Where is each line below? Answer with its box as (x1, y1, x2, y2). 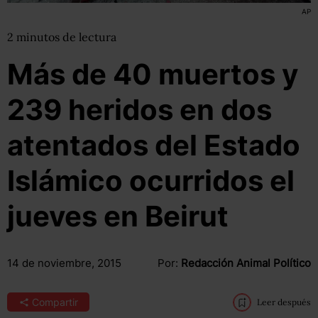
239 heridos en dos (7, 92, 272, 127)
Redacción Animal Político (180, 256, 311, 270)
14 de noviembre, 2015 (7, 256, 121, 270)
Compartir (31, 296, 78, 308)
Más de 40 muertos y (7, 57, 298, 92)
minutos (16, 30, 62, 44)
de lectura (62, 30, 116, 44)
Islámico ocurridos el (7, 163, 295, 198)
